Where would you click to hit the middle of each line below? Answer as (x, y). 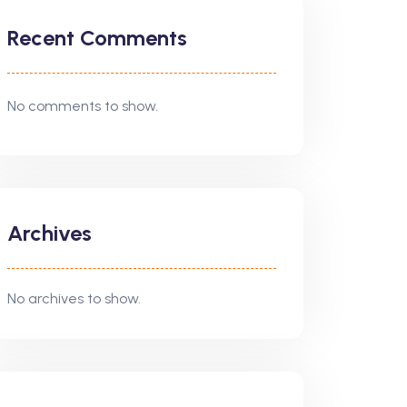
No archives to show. (74, 298)
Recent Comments (97, 37)
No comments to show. (83, 105)
